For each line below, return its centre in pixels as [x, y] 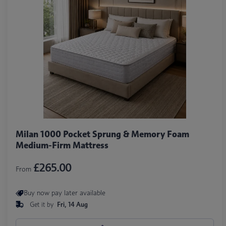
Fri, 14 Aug [72, 204]
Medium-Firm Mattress [62, 145]
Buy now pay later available [65, 193]
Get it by [43, 204]
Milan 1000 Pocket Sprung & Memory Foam [102, 134]
